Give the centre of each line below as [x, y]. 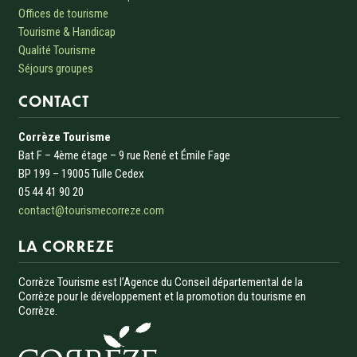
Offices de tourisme [63, 13]
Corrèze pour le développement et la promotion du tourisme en [162, 296]
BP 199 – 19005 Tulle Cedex [81, 173]
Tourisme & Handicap [67, 31]
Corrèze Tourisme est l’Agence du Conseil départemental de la [160, 282]
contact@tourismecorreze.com [91, 210]
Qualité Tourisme [57, 50]
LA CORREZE [66, 245]
